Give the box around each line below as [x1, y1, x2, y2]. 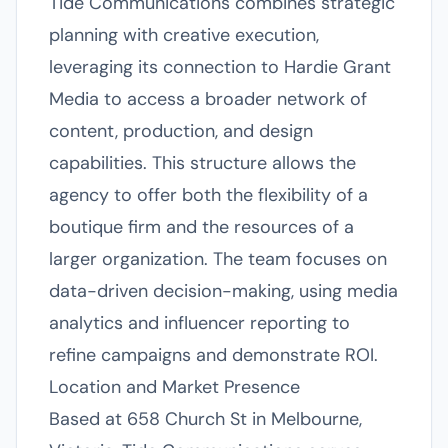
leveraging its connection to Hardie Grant [49, 55, 391, 79]
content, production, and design [49, 119, 313, 143]
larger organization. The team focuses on [49, 247, 387, 271]
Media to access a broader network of [49, 87, 367, 111]
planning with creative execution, [49, 23, 319, 47]
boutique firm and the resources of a [49, 215, 354, 239]
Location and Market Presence [49, 375, 300, 399]
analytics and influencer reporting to [49, 311, 350, 335]
